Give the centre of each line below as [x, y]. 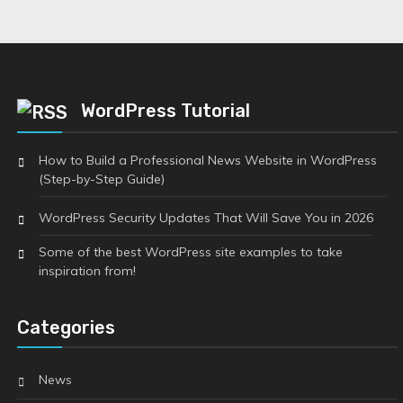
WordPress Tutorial [165, 111]
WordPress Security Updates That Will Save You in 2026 [206, 217]
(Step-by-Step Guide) [101, 179]
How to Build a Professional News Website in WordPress [207, 160]
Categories [66, 327]
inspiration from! [87, 270]
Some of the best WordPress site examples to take [190, 251]
